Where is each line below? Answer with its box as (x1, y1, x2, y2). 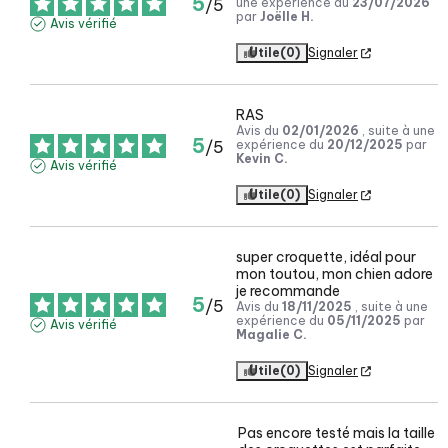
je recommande (236, 282, 340, 301)
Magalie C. (236, 327, 307, 343)
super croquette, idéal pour (236, 248, 416, 267)
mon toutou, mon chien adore (236, 265, 433, 284)
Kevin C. (236, 151, 288, 167)
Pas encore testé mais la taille (238, 424, 435, 443)
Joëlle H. (260, 9, 314, 25)
